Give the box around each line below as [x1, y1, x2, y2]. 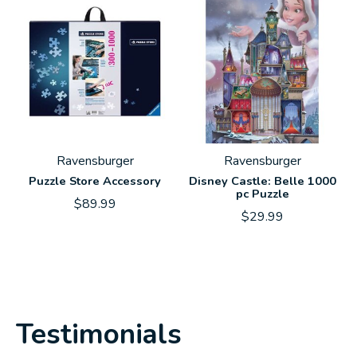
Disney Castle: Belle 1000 [188, 172, 336, 189]
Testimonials [16, 315, 182, 353]
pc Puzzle [235, 185, 289, 202]
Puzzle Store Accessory [29, 172, 161, 189]
